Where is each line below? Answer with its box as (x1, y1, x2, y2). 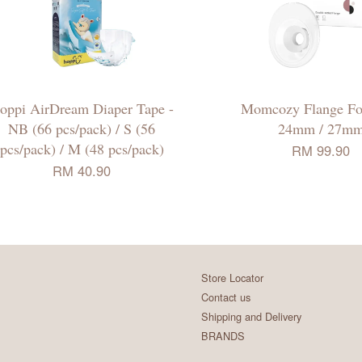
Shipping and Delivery (201, 309, 301, 325)
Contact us (201, 288, 250, 305)
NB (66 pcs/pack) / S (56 (8, 118, 155, 138)
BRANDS (201, 328, 245, 344)
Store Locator (201, 269, 263, 285)
